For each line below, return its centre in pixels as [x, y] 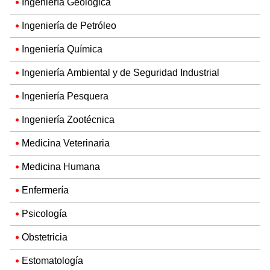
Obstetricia [45, 237]
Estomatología [52, 260]
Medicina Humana [61, 166]
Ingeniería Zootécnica [68, 119]
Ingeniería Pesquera [65, 96]
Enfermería [45, 190]
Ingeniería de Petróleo [69, 25]
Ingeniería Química [62, 49]
